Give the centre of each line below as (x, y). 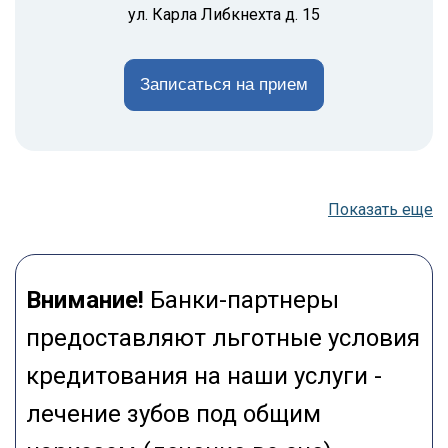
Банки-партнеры (241, 299)
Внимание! (85, 299)
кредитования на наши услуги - (204, 375)
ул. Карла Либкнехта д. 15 (224, 14)
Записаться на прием (224, 84)
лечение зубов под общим (173, 413)
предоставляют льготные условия (223, 337)
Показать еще (380, 209)
